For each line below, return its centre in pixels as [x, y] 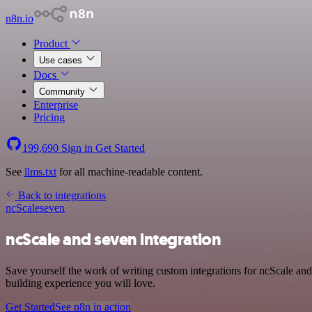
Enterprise [56, 105]
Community [63, 92]
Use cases [62, 60]
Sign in [77, 148]
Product [52, 44]
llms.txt [40, 172]
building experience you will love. [80, 283]
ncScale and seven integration [114, 239]
